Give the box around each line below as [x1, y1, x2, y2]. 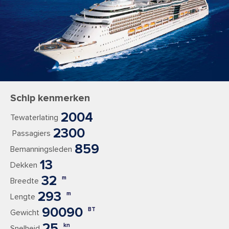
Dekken [10, 160, 37, 170]
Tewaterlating [10, 112, 58, 123]
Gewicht [10, 208, 39, 218]
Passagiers [10, 128, 51, 139]
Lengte [10, 192, 35, 202]
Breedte [10, 176, 39, 186]
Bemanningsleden [10, 144, 72, 154]
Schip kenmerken [10, 92, 90, 104]
